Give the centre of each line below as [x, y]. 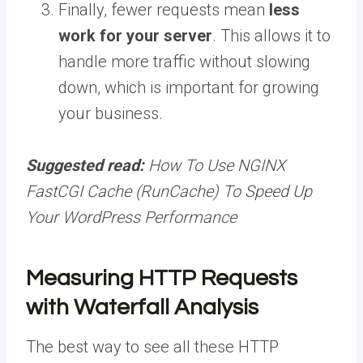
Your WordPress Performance [131, 217]
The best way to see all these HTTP [152, 346]
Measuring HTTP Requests [162, 278]
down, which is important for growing [189, 87]
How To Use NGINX [217, 165]
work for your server [135, 35]
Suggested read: [87, 165]
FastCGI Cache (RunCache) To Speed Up [169, 191]
